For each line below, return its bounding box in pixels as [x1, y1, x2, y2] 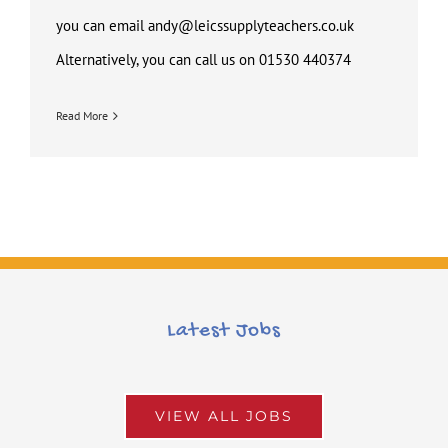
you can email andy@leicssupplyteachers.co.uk [56, 16, 354, 36]
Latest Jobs [167, 319, 281, 344]
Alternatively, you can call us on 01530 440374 [56, 50, 351, 70]
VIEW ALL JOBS [155, 407, 293, 426]
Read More [56, 108, 108, 124]
